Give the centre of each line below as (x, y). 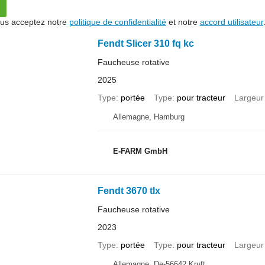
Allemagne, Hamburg (148, 117)
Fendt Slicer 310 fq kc (146, 43)
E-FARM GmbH (140, 151)
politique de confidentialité (117, 22)
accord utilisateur (231, 22)
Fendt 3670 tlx (129, 191)
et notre (183, 22)
